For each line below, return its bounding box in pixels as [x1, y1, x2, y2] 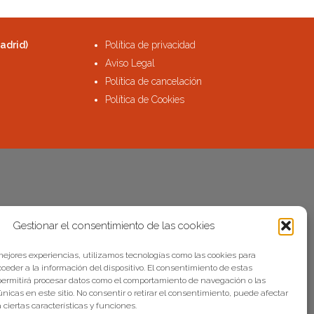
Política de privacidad [104, 39, 196, 51]
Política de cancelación [104, 76, 202, 88]
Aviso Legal [104, 57, 155, 69]
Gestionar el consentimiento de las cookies [12, 219, 214, 232]
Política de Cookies [104, 94, 184, 106]
